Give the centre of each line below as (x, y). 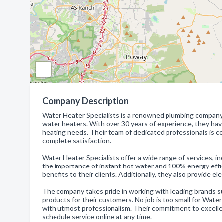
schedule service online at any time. (97, 216)
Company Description (85, 101)
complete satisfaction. (77, 140)
